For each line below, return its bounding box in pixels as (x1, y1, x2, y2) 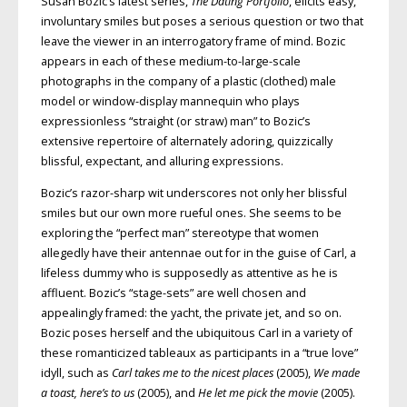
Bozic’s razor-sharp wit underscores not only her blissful (40, 184, 347, 201)
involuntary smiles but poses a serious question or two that (40, 14, 363, 30)
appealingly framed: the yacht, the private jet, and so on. (40, 304, 342, 321)
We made (313, 364, 360, 381)
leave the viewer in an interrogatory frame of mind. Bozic (40, 34, 345, 50)
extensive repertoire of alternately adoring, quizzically (40, 134, 333, 150)
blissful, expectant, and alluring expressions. (40, 154, 283, 170)
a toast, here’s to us (40, 384, 134, 401)
